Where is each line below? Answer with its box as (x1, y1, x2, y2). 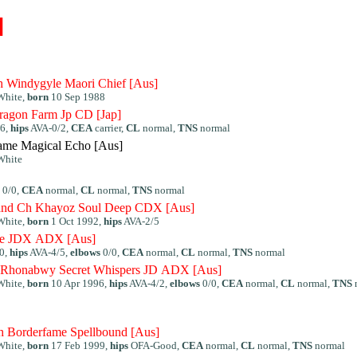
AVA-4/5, (28, 246, 70, 258)
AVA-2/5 (122, 215, 159, 227)
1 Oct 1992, (49, 215, 104, 227)
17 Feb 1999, (49, 339, 110, 351)
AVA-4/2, (127, 277, 170, 289)
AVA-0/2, (29, 122, 71, 134)
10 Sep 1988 (49, 91, 105, 103)
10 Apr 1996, (49, 277, 109, 289)
